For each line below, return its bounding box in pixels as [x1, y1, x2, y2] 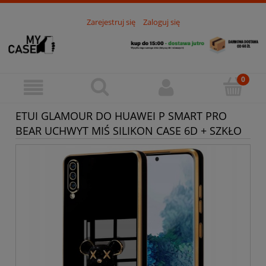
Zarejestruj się [86, 17, 135, 28]
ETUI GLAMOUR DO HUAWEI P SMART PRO [15, 108, 227, 123]
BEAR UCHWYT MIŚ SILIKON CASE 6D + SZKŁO [15, 123, 242, 138]
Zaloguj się [142, 17, 180, 28]
